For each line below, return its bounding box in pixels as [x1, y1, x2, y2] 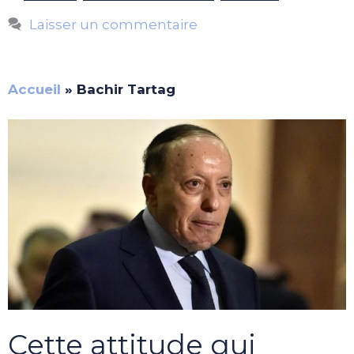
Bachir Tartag [77, 81, 175, 97]
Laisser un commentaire [29, 16, 198, 32]
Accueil [8, 81, 61, 97]
